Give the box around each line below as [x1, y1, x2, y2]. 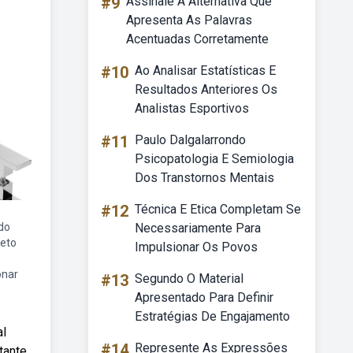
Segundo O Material [135, 271, 243, 286]
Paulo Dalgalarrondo [135, 132, 246, 147]
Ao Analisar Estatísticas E [135, 63, 276, 78]
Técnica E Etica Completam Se [135, 202, 301, 217]
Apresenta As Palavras [126, 13, 252, 28]
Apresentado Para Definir [135, 290, 273, 305]
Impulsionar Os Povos [135, 240, 258, 255]
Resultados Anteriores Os [135, 82, 277, 97]
